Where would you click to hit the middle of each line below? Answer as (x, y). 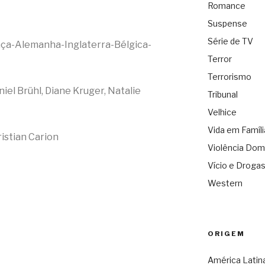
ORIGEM (226, 234)
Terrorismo (229, 77)
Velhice (222, 112)
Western (225, 183)
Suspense (227, 24)
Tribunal (222, 95)
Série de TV (230, 41)
